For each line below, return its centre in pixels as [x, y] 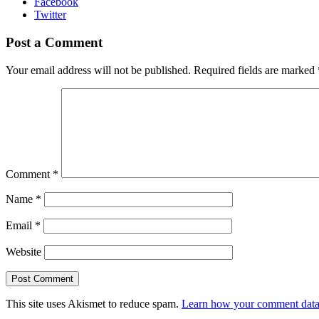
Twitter [50, 15]
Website [23, 251]
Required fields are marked [256, 70]
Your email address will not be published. [98, 70]
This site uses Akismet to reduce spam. [94, 303]
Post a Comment [54, 43]
